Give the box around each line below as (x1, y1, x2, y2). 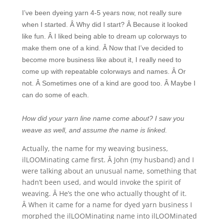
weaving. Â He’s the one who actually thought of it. (22, 189, 187, 198)
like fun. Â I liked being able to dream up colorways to (22, 32, 187, 40)
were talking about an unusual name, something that (22, 166, 197, 175)
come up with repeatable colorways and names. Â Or (22, 67, 186, 75)
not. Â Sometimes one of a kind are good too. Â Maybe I (22, 79, 196, 87)
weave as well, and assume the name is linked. (22, 126, 167, 134)
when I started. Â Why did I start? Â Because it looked (22, 21, 188, 28)
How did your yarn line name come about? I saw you (22, 114, 184, 122)
